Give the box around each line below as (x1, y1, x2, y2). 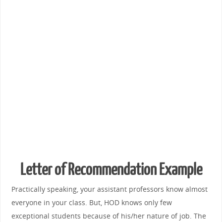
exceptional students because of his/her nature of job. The (11, 211, 206, 221)
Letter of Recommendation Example (20, 161, 202, 179)
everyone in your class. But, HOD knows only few (11, 197, 172, 207)
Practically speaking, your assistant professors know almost (11, 184, 208, 194)
